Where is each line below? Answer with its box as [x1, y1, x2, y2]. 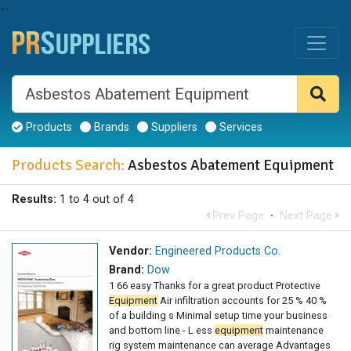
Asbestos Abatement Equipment [125, 156, 334, 175]
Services [216, 121, 262, 135]
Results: [12, 193, 56, 207]
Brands [91, 121, 129, 135]
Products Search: [12, 156, 125, 175]
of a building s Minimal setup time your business [109, 309, 327, 322]
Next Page [280, 209, 335, 223]
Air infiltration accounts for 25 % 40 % [157, 295, 327, 307]
